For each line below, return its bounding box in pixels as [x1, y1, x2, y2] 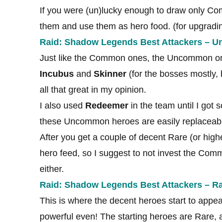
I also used [40, 101, 85, 111]
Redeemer [85, 101, 128, 111]
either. [40, 164, 64, 174]
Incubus [40, 69, 74, 79]
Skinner [94, 69, 126, 79]
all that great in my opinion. [40, 85, 149, 95]
